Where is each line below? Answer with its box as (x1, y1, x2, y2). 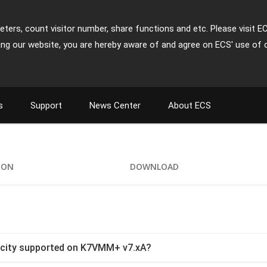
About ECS (168, 100, 211, 111)
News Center (89, 100, 141, 111)
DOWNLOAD (129, 161, 179, 172)
